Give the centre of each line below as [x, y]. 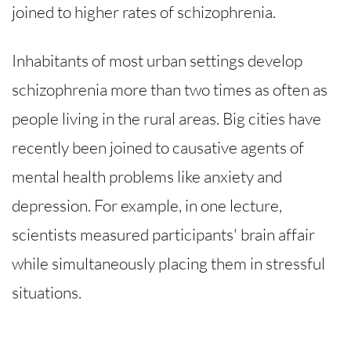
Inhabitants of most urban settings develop [157, 61]
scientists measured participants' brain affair [163, 235]
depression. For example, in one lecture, [147, 206]
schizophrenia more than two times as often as [170, 90]
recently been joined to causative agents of [158, 148]
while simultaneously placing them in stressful [168, 264]
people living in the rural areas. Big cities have [166, 119]
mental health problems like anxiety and [147, 177]
